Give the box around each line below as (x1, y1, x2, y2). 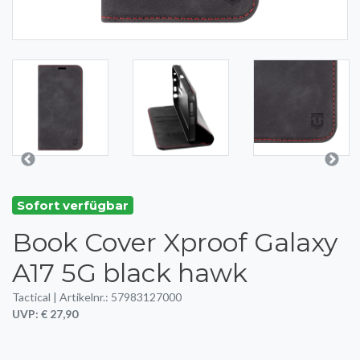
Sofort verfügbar (17, 198, 129, 213)
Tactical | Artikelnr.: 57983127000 (12, 289, 182, 304)
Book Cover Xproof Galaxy (12, 226, 337, 258)
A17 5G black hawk (12, 256, 247, 288)
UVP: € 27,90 (12, 306, 78, 321)
